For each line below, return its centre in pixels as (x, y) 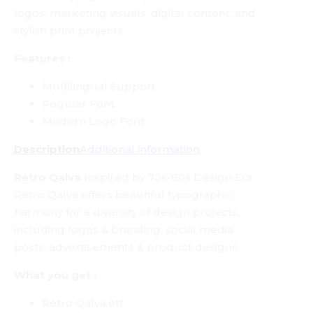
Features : (42, 58)
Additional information (140, 149)
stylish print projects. (70, 30)
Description (47, 149)
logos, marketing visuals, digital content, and (135, 13)
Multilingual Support (99, 86)
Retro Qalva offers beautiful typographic (123, 195)
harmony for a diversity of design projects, (127, 212)
